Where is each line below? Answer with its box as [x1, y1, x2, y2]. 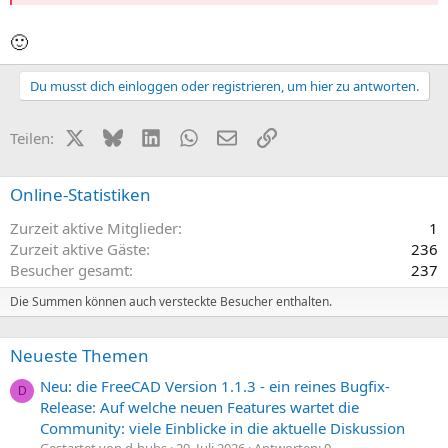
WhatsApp [197, 125, 269, 146]
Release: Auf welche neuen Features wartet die [40, 396, 359, 417]
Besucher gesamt [10, 259, 129, 280]
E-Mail [235, 125, 279, 146]
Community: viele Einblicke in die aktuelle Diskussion [40, 417, 405, 438]
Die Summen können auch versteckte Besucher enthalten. [10, 292, 332, 310]
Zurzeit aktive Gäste [10, 238, 146, 259]
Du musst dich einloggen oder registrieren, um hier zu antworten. [29, 76, 419, 95]
